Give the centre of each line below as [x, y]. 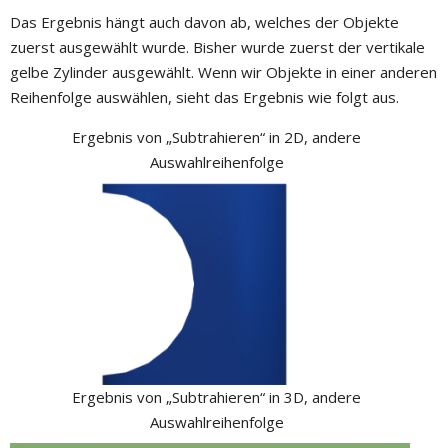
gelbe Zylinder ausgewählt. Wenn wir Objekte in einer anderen [223, 72]
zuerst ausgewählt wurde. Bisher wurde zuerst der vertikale [217, 47]
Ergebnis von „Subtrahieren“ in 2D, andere [216, 137]
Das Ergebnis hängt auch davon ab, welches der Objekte [204, 22]
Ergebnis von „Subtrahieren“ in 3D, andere [216, 397]
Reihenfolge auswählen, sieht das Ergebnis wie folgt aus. [204, 97]
